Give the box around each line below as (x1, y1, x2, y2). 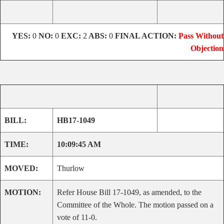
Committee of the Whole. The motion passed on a (57, 200, 213, 209)
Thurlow (57, 164, 84, 172)
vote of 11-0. (57, 213, 97, 221)
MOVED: (4, 164, 38, 172)
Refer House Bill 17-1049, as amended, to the (57, 188, 201, 196)
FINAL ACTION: (113, 31, 178, 40)
